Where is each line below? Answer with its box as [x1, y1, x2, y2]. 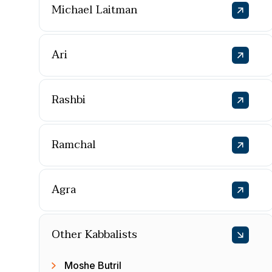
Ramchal [52, 135, 96, 154]
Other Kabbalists [52, 225, 137, 244]
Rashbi [52, 90, 86, 109]
